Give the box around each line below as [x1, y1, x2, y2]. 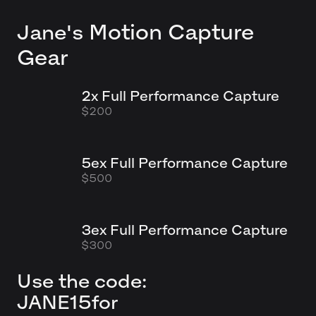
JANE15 [17, 291, 92, 314]
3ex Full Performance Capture [80, 221, 288, 238]
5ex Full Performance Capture [80, 155, 288, 171]
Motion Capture [89, 20, 254, 44]
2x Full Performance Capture [80, 88, 279, 104]
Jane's [17, 21, 83, 44]
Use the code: [17, 270, 147, 293]
